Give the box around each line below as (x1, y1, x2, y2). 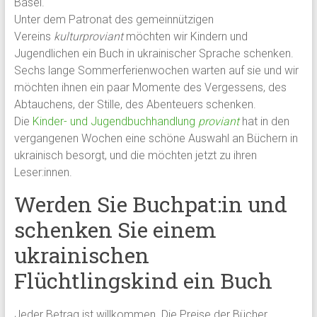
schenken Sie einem (13, 215, 217, 243)
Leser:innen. (13, 165, 72, 179)
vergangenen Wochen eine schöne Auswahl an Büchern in (13, 131, 298, 145)
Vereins (13, 29, 54, 43)
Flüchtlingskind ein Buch (13, 266, 272, 294)
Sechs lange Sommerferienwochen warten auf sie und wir (13, 63, 299, 77)
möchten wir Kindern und (122, 29, 248, 43)
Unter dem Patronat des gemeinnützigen (13, 12, 214, 26)
